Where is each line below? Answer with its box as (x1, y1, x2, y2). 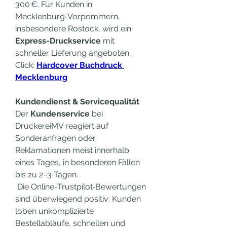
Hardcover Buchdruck (36, 60, 122, 70)
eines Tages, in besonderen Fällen (15, 158, 140, 167)
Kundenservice (30, 109, 90, 119)
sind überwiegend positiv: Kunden (15, 194, 141, 204)
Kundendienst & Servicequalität (15, 97, 139, 106)
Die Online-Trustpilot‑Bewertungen (15, 182, 146, 192)
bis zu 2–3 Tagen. (15, 170, 78, 179)
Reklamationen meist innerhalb (15, 145, 129, 155)
